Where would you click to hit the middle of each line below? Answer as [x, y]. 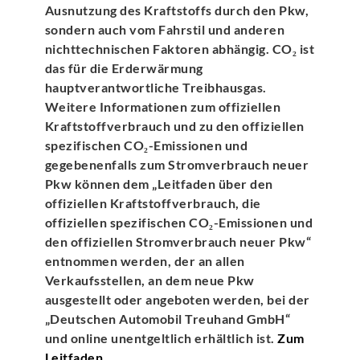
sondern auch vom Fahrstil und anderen [165, 29]
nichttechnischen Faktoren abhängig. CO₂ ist [180, 48]
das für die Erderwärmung [124, 67]
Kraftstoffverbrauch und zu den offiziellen [174, 125]
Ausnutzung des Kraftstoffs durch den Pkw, [177, 10]
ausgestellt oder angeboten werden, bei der [177, 299]
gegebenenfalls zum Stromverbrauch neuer [177, 164]
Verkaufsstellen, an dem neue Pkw [149, 280]
